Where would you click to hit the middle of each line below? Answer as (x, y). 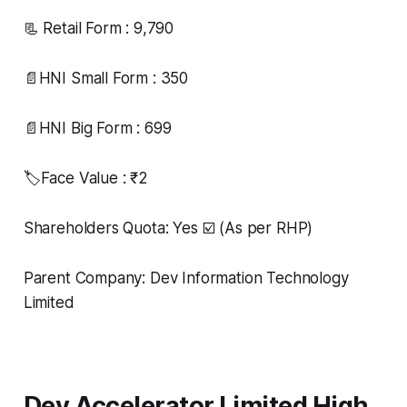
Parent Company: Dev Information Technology (186, 278)
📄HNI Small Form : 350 (106, 78)
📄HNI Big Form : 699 (97, 128)
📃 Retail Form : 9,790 (99, 28)
